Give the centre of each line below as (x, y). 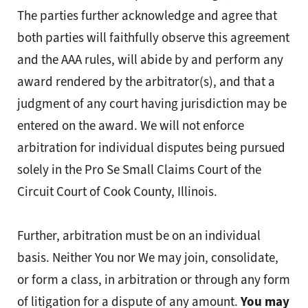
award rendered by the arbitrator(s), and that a (146, 82)
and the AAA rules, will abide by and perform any (150, 60)
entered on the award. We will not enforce (131, 126)
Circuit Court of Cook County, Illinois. (117, 192)
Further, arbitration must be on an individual (139, 236)
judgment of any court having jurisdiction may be (152, 104)
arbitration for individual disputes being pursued (151, 148)
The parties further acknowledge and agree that (147, 16)
